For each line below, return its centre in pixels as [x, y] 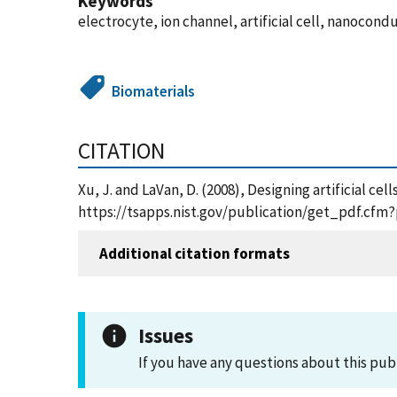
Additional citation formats [195, 253]
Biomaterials [154, 91]
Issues [166, 335]
